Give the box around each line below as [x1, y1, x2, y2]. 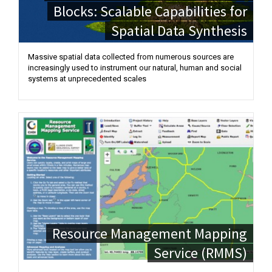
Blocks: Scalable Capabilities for [53, 2, 247, 21]
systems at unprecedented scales [28, 74, 146, 83]
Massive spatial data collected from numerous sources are [28, 52, 234, 61]
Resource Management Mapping [52, 224, 247, 243]
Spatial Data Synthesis [111, 21, 247, 40]
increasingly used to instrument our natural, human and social [28, 63, 242, 72]
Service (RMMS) [154, 243, 247, 262]
